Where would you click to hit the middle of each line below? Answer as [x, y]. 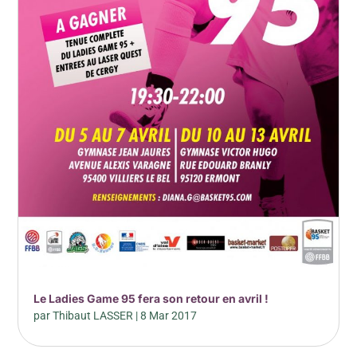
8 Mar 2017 [169, 316]
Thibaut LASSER [93, 316]
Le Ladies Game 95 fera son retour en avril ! [151, 299]
